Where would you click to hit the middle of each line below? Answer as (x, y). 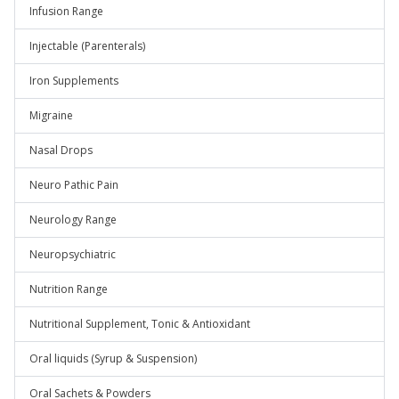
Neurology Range (73, 220)
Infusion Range (66, 11)
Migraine (51, 115)
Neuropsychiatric (73, 254)
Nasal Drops (61, 150)
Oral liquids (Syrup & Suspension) (113, 358)
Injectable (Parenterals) (87, 46)
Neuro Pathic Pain (74, 185)
